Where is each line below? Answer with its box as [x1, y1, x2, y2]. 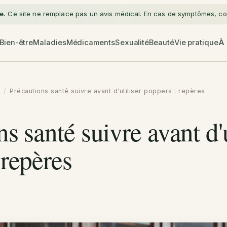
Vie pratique [174, 38, 218, 48]
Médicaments [66, 38, 115, 48]
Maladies [33, 38, 66, 48]
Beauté [149, 38, 174, 48]
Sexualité [115, 38, 149, 48]
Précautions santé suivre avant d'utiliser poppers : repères [10, 87, 205, 95]
